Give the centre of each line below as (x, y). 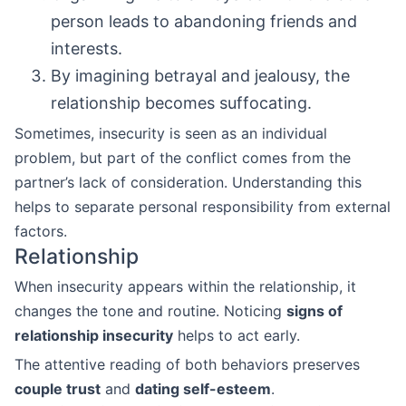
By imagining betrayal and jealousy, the (200, 76)
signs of (314, 311)
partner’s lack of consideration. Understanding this (188, 182)
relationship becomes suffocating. (181, 103)
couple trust (58, 389)
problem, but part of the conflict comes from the (183, 158)
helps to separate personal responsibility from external (203, 207)
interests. (87, 48)
